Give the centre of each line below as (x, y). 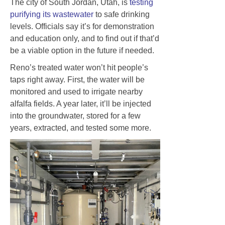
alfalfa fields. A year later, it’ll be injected (81, 103)
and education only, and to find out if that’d (85, 38)
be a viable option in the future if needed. (82, 50)
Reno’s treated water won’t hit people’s (79, 67)
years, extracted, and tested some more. (81, 128)
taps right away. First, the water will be (77, 79)
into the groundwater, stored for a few (75, 116)
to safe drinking (122, 14)
